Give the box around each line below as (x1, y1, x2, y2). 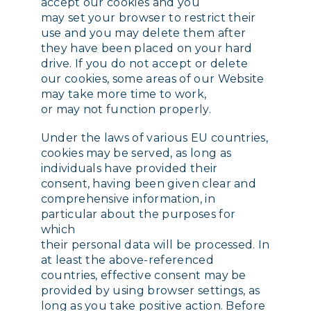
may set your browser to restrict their (40, 10, 256, 24)
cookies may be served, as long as (40, 146, 232, 160)
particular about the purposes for (40, 208, 236, 221)
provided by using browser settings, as (40, 284, 260, 298)
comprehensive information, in (40, 192, 215, 206)
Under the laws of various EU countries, (40, 131, 269, 145)
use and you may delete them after (40, 26, 246, 40)
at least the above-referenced (40, 253, 214, 267)
